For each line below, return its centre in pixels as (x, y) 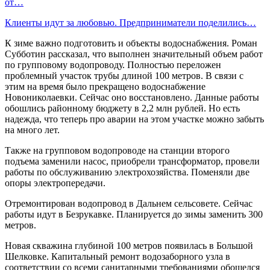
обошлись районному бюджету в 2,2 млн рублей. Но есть (122, 108)
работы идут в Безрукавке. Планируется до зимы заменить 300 (134, 215)
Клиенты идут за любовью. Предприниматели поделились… (130, 23)
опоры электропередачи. (55, 183)
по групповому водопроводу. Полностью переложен (113, 65)
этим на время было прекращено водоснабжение (105, 87)
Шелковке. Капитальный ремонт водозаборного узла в (118, 257)
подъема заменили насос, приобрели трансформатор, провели (132, 162)
